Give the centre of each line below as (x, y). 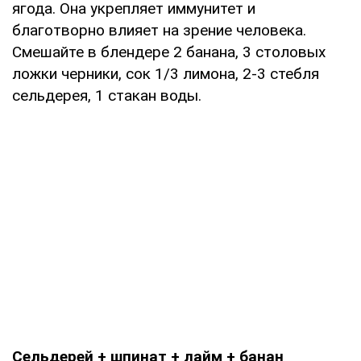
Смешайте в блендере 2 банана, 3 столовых (169, 52)
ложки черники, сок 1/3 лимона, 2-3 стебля (166, 73)
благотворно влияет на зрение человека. (159, 30)
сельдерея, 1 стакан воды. (107, 95)
